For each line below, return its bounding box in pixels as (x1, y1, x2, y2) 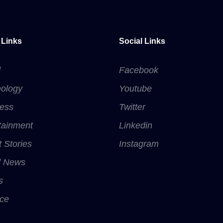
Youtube (119, 84, 152, 94)
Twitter (119, 102, 145, 112)
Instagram (119, 139, 159, 149)
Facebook (119, 65, 158, 76)
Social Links (119, 37, 165, 46)
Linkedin (119, 120, 152, 131)
